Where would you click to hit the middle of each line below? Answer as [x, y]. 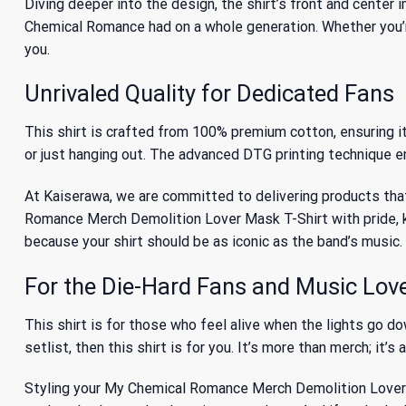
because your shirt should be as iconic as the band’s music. [213, 241]
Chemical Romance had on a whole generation [170, 26]
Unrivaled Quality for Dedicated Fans [209, 94]
